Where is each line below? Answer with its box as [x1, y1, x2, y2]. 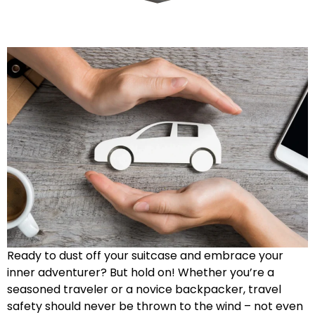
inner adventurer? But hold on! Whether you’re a [7, 264, 274, 281]
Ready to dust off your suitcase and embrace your [7, 247, 283, 264]
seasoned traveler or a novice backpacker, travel [7, 281, 281, 298]
